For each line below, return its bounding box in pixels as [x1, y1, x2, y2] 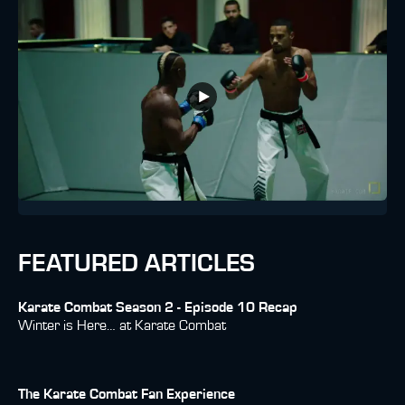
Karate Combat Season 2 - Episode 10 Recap [18, 299, 297, 315]
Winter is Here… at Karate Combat [18, 317, 226, 333]
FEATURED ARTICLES [18, 250, 255, 277]
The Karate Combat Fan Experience [18, 386, 235, 401]
